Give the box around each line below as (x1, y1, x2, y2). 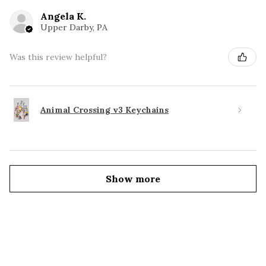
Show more (106, 173, 160, 185)
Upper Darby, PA (40, 22, 107, 33)
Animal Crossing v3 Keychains (40, 104, 169, 115)
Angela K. (40, 10, 86, 23)
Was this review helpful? (9, 51, 107, 62)
